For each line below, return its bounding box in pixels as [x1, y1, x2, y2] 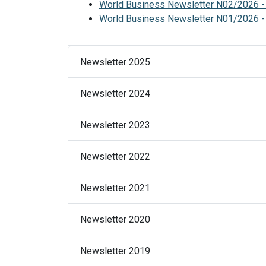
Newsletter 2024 [80, 87, 150, 99]
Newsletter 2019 [80, 245, 150, 256]
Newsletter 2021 [80, 182, 150, 194]
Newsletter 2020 [80, 213, 150, 225]
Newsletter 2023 [80, 119, 150, 131]
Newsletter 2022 [80, 150, 150, 162]
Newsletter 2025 [80, 56, 150, 68]
